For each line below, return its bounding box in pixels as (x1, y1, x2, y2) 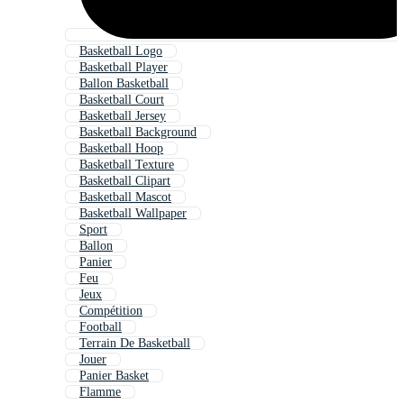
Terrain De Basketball (79, 336, 190, 351)
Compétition (79, 304, 142, 318)
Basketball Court (79, 93, 164, 107)
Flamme (79, 385, 121, 399)
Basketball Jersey (79, 109, 166, 124)
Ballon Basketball (79, 77, 169, 91)
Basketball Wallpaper (79, 207, 187, 221)
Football (79, 320, 122, 335)
